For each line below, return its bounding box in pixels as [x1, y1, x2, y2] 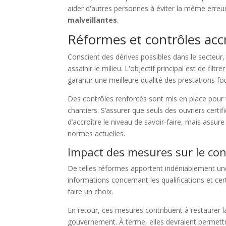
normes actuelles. [68, 129, 126, 139]
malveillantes [68, 15, 118, 25]
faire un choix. [68, 187, 114, 197]
